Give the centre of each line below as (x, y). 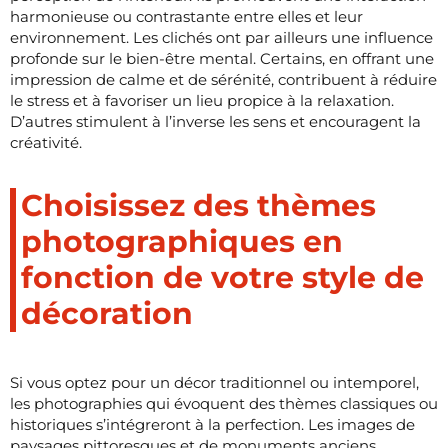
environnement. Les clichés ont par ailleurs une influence (221, 37)
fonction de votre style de (222, 277)
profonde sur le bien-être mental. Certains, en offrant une (222, 58)
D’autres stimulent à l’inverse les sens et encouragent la (215, 121)
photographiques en (182, 241)
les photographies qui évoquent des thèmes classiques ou (224, 403)
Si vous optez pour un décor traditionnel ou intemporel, (214, 382)
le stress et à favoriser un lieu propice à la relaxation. (202, 100)
